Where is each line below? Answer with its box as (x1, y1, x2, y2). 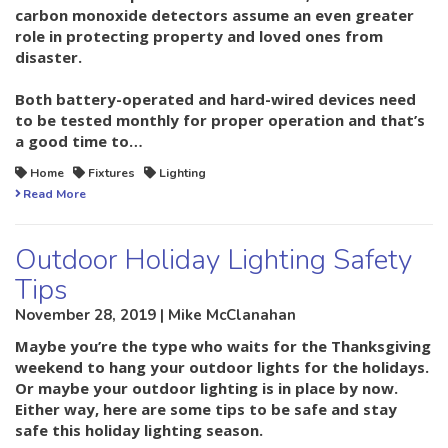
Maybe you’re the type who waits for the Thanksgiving (15, 336, 431, 357)
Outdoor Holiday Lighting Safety (15, 241, 412, 280)
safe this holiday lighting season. (15, 420, 263, 441)
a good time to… (15, 131, 143, 152)
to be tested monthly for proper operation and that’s (15, 110, 425, 131)
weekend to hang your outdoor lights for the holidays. (15, 357, 429, 378)
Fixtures (88, 165, 135, 182)
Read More (23, 186, 86, 203)
